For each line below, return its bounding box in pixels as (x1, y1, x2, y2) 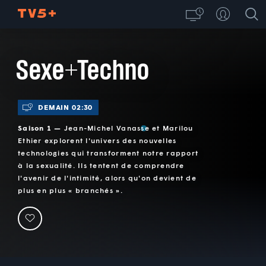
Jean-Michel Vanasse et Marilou (64, 123, 194, 133)
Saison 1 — (18, 123, 64, 133)
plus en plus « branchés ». (18, 186, 123, 195)
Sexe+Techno (15, 53, 150, 87)
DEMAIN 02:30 (38, 103, 93, 112)
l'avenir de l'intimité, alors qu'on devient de (18, 173, 197, 183)
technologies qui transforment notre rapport (18, 148, 199, 158)
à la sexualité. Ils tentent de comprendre (18, 161, 185, 170)
